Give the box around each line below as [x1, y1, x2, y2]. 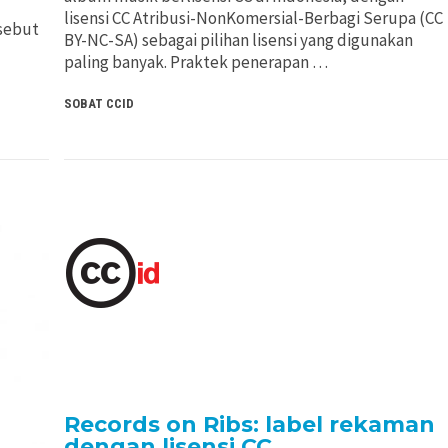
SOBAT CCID [63, 96, 134, 112]
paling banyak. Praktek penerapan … [63, 51, 328, 74]
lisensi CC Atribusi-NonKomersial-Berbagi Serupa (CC [63, 7, 443, 30]
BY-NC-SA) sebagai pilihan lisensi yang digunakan [63, 29, 413, 52]
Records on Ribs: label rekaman [63, 410, 435, 438]
